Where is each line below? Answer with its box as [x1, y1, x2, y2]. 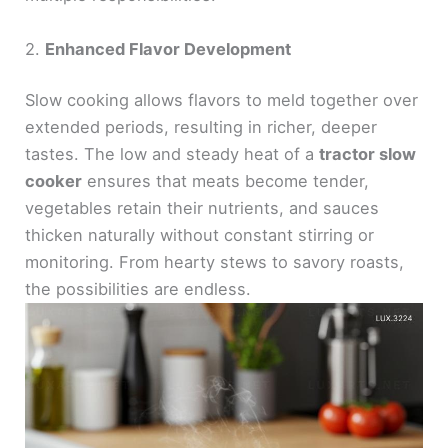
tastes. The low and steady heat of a [25, 144, 320, 165]
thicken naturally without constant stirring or [25, 225, 375, 246]
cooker [25, 171, 83, 192]
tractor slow [319, 144, 417, 165]
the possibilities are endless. [25, 279, 252, 300]
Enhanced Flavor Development [45, 38, 292, 59]
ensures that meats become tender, [82, 171, 370, 192]
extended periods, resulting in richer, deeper [25, 117, 378, 138]
